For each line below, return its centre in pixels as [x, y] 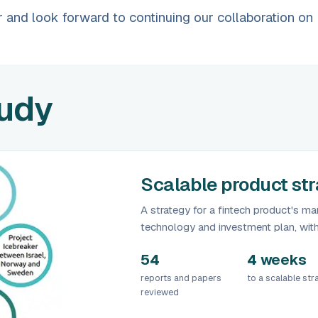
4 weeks [277, 259]
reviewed [160, 292]
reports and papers [181, 278]
